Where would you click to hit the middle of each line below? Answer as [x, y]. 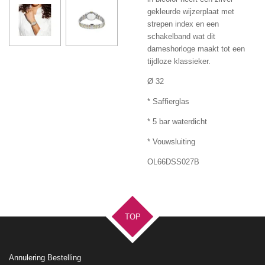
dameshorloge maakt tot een [196, 49]
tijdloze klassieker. [179, 61]
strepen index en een [183, 24]
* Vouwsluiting [171, 141]
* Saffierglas [169, 101]
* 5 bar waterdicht [177, 121]
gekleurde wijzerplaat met [191, 11]
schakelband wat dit [181, 36]
